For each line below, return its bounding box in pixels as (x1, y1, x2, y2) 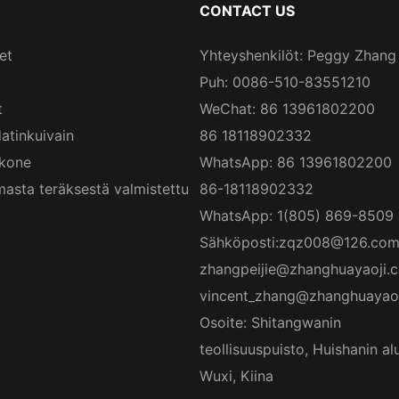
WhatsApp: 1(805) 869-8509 (199, 206, 394, 224)
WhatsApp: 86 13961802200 (199, 152, 392, 171)
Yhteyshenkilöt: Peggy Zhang (199, 45, 396, 64)
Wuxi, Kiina (199, 366, 273, 385)
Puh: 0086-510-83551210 (199, 72, 370, 91)
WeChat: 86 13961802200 (199, 99, 375, 118)
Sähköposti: (199, 232, 279, 251)
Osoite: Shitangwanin (199, 313, 341, 331)
